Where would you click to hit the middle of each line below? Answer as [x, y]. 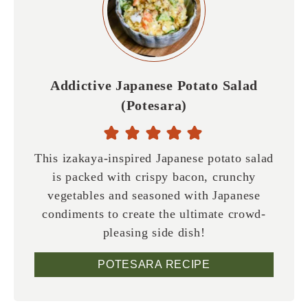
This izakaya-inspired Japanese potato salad [154, 158]
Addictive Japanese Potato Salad [154, 86]
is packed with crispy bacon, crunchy [154, 177]
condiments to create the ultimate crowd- [154, 214]
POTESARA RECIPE [154, 265]
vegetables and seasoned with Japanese [154, 196]
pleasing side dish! [154, 233]
